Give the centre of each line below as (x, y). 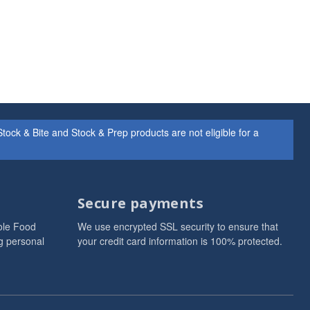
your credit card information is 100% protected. (180, 241)
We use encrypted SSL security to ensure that (178, 226)
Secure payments (140, 203)
